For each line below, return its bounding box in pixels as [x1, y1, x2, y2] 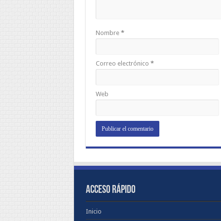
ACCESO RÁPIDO [85, 184, 136, 196]
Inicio [85, 208, 102, 215]
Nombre [95, 29, 121, 37]
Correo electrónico [95, 60, 150, 67]
